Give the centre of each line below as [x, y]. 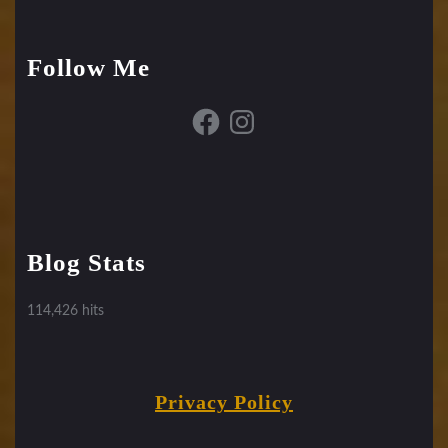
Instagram [256, 112]
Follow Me [88, 68]
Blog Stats [86, 263]
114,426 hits [65, 311]
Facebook [218, 112]
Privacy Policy [224, 402]
